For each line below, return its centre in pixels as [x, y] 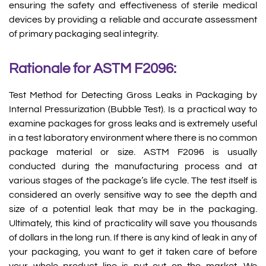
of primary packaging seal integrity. [84, 34]
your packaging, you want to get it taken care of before [133, 251]
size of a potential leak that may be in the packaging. [133, 209]
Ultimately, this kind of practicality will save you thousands [133, 223]
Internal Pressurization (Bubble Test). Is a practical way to [133, 109]
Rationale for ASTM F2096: [93, 68]
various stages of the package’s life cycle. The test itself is [133, 180]
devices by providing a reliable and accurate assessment [133, 20]
